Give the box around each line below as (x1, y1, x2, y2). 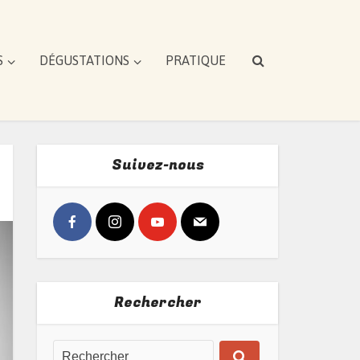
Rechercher (113, 292, 202, 313)
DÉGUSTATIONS (39, 53, 129, 67)
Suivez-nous (111, 154, 204, 176)
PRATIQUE (166, 53, 226, 67)
